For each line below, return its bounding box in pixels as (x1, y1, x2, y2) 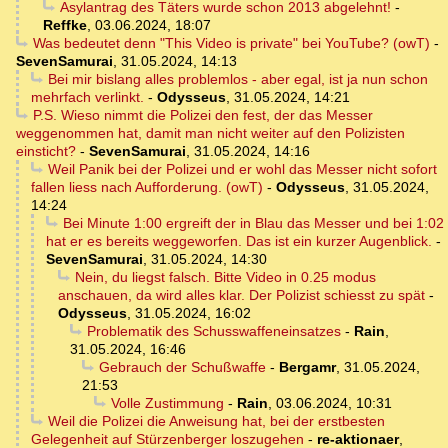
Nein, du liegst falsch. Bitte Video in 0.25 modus (74, 269, 376, 286)
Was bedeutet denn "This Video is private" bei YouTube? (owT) (32, 35, 430, 52)
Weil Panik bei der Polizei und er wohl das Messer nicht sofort (47, 161, 437, 178)
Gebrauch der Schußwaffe (98, 359, 266, 376)
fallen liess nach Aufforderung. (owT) (31, 179, 263, 196)
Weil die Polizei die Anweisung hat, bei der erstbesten (47, 413, 385, 430)
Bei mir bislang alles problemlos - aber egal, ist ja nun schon (47, 71, 428, 88)
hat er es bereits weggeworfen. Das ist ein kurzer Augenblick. (46, 233, 432, 250)
